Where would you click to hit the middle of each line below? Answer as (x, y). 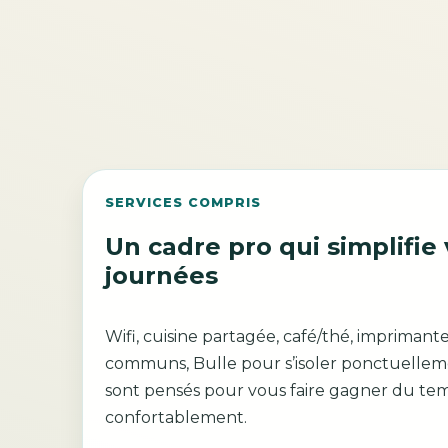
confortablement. (175, 417)
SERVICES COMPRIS (182, 203)
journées (161, 276)
